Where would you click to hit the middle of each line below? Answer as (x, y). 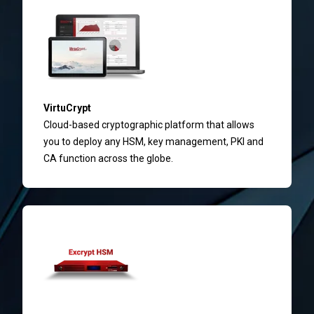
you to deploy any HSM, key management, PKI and (153, 141)
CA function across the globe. (108, 158)
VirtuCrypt (67, 108)
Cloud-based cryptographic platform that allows (149, 124)
